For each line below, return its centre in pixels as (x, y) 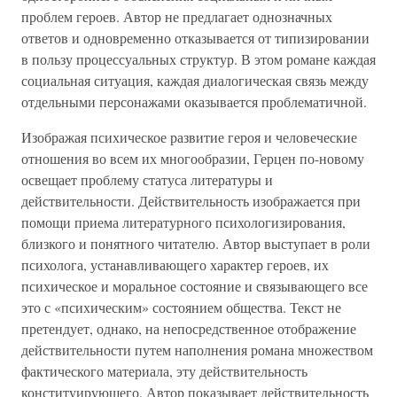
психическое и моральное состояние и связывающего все (195, 286)
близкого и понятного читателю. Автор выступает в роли (196, 243)
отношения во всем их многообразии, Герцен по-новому (193, 158)
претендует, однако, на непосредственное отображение (189, 328)
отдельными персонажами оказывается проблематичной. (194, 101)
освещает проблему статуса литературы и (147, 179)
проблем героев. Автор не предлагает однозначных (177, 16)
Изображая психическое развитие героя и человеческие (189, 137)
